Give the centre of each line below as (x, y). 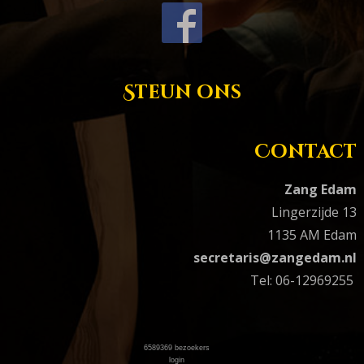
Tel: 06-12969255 (304, 280)
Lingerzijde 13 (314, 212)
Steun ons (182, 93)
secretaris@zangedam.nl (275, 257)
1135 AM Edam (312, 234)
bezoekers (191, 348)
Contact (306, 152)
